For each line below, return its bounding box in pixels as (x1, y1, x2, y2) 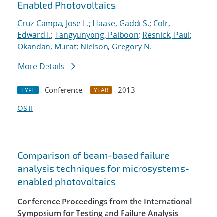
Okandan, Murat (17, 41, 77, 52)
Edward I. (17, 30, 51, 41)
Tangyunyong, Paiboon (55, 30, 139, 41)
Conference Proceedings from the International (17, 196, 192, 207)
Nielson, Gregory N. (80, 41, 152, 52)
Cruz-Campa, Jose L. (17, 18, 89, 29)
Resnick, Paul (142, 30, 190, 41)
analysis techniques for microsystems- (17, 162, 189, 174)
